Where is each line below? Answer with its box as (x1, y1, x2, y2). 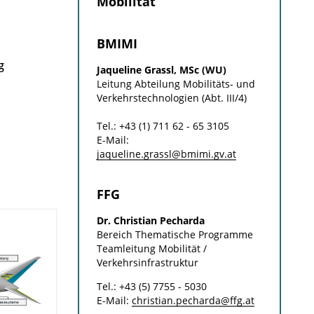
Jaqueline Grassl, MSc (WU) (96, 63, 226, 76)
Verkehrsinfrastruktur (96, 256, 198, 269)
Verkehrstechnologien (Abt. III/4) (96, 91, 247, 104)
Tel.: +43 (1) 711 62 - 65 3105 (96, 119, 229, 132)
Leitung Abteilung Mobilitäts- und (96, 77, 255, 90)
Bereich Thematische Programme (96, 228, 253, 241)
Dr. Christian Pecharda (96, 214, 205, 227)
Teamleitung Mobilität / (96, 242, 207, 255)
